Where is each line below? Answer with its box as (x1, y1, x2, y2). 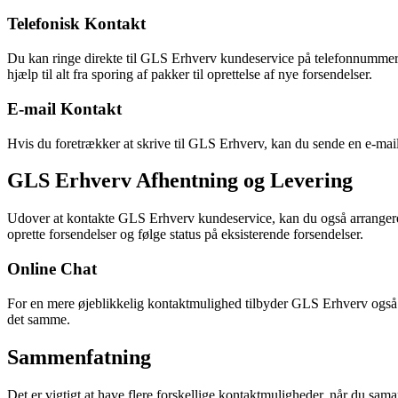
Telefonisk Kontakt (7, 14, 146, 34)
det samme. (7, 311, 70, 327)
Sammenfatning (7, 345, 151, 369)
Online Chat (7, 259, 97, 279)
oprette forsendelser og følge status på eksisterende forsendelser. (7, 227, 363, 243)
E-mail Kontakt (7, 99, 122, 118)
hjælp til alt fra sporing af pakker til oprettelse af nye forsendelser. (7, 67, 372, 83)
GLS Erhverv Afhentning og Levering (7, 169, 353, 193)
